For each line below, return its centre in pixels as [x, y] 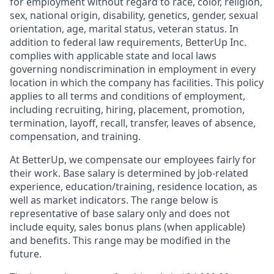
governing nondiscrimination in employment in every [133, 69]
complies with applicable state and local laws [113, 56]
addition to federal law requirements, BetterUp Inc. [128, 42]
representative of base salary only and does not [120, 213]
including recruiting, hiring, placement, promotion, [127, 109]
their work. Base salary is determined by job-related [129, 173]
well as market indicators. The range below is [114, 200]
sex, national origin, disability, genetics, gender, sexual [134, 15]
